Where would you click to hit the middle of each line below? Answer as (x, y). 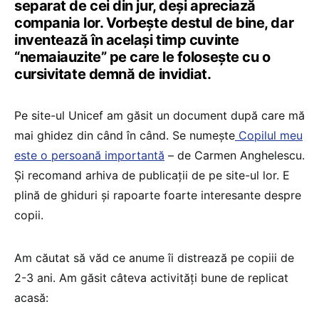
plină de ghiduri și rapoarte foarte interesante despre (158, 195)
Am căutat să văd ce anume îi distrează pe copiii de (154, 257)
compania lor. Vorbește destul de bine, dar (154, 22)
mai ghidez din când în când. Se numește (125, 135)
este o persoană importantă (89, 155)
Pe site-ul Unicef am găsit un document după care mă (159, 115)
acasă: (31, 297)
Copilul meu (269, 135)
